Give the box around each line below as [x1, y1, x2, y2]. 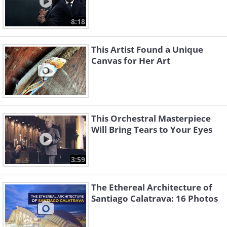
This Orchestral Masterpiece [91, 112, 211, 125]
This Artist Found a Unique [91, 44, 203, 56]
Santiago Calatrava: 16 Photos [91, 193, 218, 205]
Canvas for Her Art [91, 55, 170, 67]
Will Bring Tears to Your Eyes [91, 124, 212, 136]
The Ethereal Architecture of [91, 181, 212, 194]
